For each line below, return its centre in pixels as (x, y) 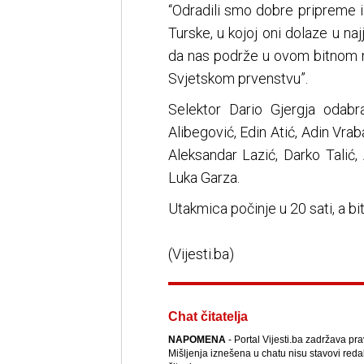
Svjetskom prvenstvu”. (238, 79)
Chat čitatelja (208, 317)
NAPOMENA (197, 340)
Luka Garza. (204, 178)
